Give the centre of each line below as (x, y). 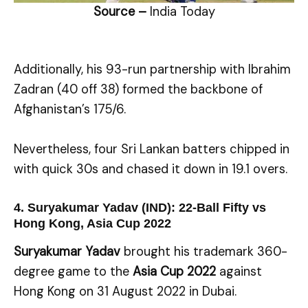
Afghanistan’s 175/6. (70, 109)
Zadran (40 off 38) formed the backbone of (138, 89)
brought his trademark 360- (204, 251)
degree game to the (73, 271)
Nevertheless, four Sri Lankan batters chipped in (152, 150)
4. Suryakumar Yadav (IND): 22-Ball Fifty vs (140, 208)
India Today (182, 12)
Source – (121, 12)
